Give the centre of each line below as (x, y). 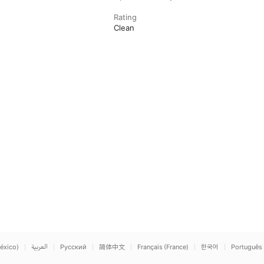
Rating (126, 17)
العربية (39, 247)
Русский (73, 247)
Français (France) (163, 247)
